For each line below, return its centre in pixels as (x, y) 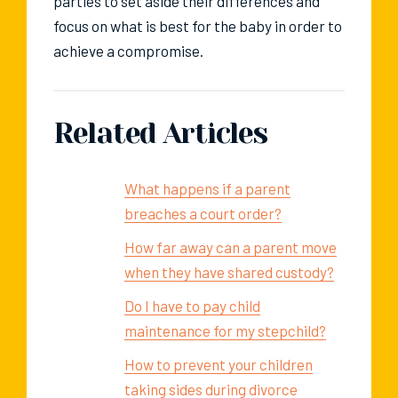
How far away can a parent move (231, 247)
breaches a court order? (203, 214)
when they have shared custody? (229, 272)
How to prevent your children (219, 365)
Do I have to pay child (192, 306)
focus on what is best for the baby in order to (198, 26)
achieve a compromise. (128, 51)
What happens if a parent (207, 189)
